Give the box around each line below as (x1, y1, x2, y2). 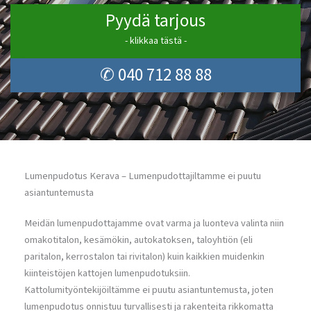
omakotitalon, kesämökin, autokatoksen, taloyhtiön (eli (24, 233, 253, 247)
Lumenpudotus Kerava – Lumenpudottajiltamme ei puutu (24, 169, 261, 183)
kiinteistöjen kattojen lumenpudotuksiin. (24, 266, 190, 280)
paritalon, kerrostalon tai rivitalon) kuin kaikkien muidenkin (24, 249, 264, 264)
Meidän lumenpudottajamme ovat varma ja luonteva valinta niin (24, 216, 284, 230)
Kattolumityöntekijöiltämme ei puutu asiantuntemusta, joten (24, 283, 274, 297)
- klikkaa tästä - (124, 33, 187, 48)
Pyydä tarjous (106, 8, 205, 33)
